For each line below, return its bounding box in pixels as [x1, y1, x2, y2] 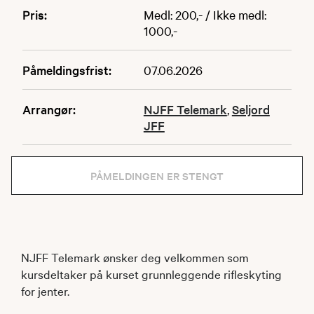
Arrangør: [22, 100, 76, 117]
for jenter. [21, 282, 69, 299]
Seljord [231, 100, 270, 117]
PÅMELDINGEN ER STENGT [90, 168, 224, 183]
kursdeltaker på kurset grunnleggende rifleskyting [21, 265, 282, 282]
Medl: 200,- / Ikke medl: [143, 6, 266, 22]
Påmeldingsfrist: [22, 61, 111, 78]
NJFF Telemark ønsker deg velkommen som [21, 248, 249, 265]
